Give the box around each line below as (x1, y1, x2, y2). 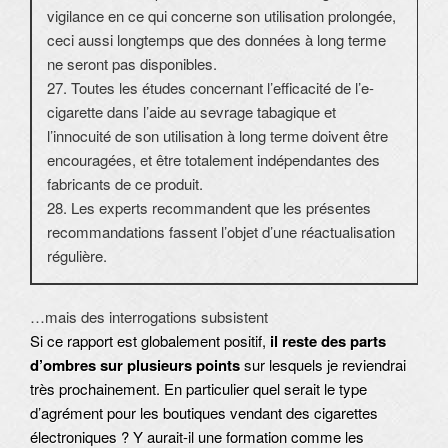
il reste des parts (270, 330, 386, 353)
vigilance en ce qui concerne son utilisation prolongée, (47, 5, 396, 27)
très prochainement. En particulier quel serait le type (30, 378, 367, 400)
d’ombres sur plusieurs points (30, 354, 240, 377)
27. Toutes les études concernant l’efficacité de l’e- (47, 77, 374, 99)
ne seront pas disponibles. (47, 53, 217, 75)
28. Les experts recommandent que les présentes (47, 197, 371, 219)
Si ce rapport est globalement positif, (30, 330, 270, 352)
